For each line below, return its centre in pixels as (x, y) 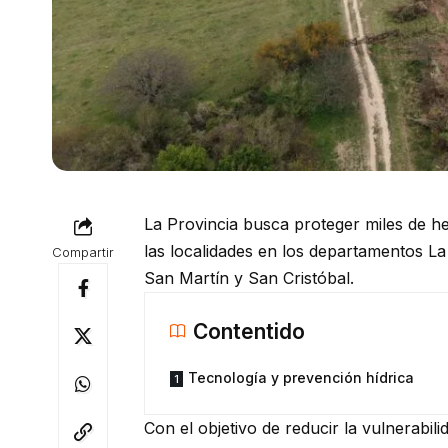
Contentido (249, 331)
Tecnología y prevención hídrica (301, 377)
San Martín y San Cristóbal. (249, 277)
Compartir (83, 251)
